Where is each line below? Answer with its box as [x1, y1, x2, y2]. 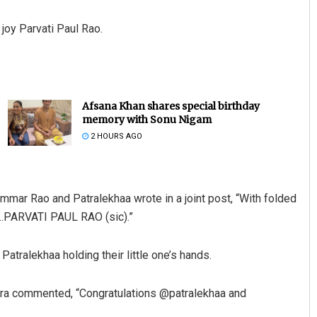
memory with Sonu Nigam [81, 113, 212, 127]
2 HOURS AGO [88, 132, 142, 142]
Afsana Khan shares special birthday [81, 100, 260, 113]
